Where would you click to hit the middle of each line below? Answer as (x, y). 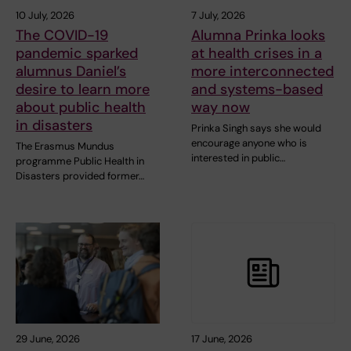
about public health (81, 107)
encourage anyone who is (249, 143)
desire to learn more (83, 89)
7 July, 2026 (218, 15)
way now (221, 107)
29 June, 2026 (48, 338)
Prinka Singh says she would (256, 128)
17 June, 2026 (222, 338)
